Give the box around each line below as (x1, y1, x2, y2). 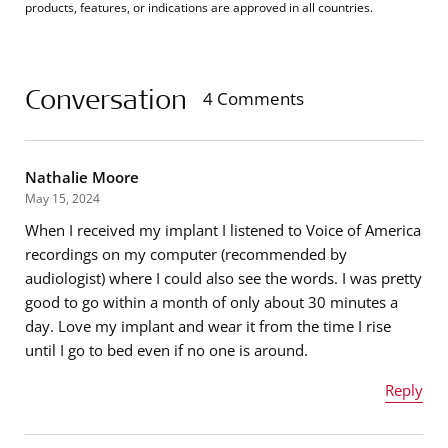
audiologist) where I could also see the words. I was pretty (25, 267, 422, 288)
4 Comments (203, 86, 304, 110)
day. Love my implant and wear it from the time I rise (25, 315, 391, 336)
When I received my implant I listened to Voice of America (25, 219, 421, 240)
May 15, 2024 (25, 189, 100, 206)
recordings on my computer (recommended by (25, 243, 347, 264)
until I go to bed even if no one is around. (25, 339, 308, 360)
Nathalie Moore (25, 166, 139, 187)
